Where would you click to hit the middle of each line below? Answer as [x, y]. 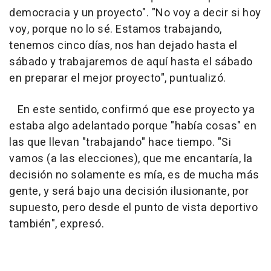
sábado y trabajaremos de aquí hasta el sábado [131, 62]
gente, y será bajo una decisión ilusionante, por [129, 191]
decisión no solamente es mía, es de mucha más [134, 175]
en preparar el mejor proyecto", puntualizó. [118, 78]
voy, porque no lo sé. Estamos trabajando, [116, 29]
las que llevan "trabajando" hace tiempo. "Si [120, 142]
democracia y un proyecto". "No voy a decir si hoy [135, 13]
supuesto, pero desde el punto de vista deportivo [133, 207]
